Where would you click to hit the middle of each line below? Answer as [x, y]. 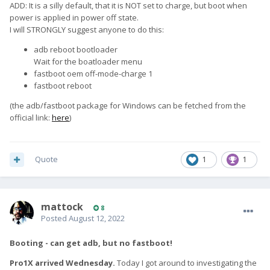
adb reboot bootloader [76, 50]
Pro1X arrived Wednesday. [62, 263]
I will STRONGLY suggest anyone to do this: [87, 30]
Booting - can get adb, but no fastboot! [91, 243]
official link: [31, 118]
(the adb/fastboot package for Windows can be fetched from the [128, 106]
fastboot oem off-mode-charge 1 [93, 74]
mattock [62, 207]
